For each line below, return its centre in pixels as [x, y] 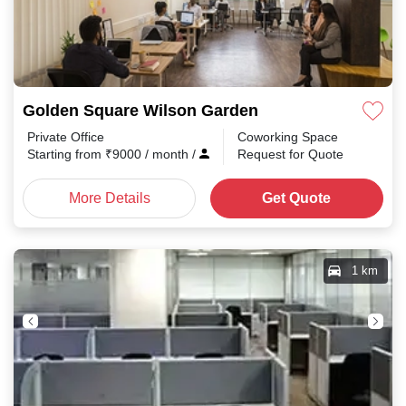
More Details [109, 198]
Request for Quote [290, 154]
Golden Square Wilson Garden [140, 111]
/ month [169, 154]
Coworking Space [288, 137]
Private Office [66, 137]
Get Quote [297, 198]
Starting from [66, 154]
